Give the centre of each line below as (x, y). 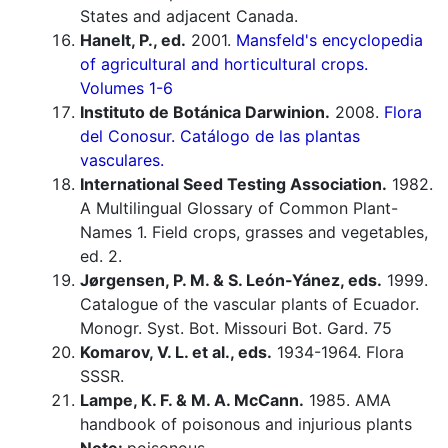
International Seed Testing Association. (233, 184)
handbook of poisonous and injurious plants (246, 424)
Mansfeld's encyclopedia (329, 40)
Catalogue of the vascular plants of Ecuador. (249, 304)
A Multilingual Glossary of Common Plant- (239, 208)
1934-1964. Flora (338, 352)
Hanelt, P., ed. (133, 40)
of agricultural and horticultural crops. (224, 64)
